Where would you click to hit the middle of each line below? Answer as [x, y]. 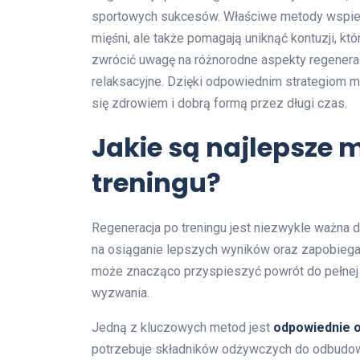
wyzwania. [121, 292]
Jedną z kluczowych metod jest [182, 327]
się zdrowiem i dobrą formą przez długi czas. [219, 103]
